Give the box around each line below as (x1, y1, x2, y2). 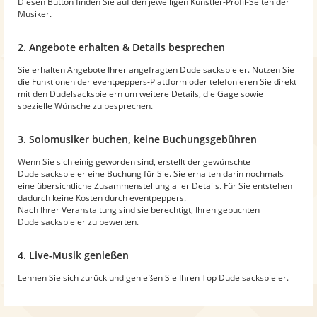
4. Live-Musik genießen (18, 248, 129, 262)
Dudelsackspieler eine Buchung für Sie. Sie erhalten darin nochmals (18, 167, 284, 180)
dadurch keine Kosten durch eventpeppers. (18, 191, 186, 204)
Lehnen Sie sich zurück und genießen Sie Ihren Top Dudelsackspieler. (18, 271, 289, 284)
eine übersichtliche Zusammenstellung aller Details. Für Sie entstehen (18, 179, 292, 192)
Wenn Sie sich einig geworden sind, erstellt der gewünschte (18, 155, 250, 168)
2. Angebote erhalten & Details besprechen (18, 40, 225, 54)
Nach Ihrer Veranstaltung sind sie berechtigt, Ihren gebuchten (18, 203, 260, 216)
